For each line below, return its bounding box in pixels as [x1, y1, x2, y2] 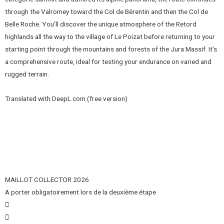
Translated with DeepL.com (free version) [5, 94, 127, 102]
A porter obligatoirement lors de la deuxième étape [5, 188, 156, 196]
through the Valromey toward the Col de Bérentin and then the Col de [5, 7, 208, 15]
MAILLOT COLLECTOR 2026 [5, 175, 89, 184]
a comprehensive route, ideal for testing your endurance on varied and [5, 57, 211, 65]
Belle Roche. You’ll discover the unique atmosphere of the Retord [5, 19, 196, 28]
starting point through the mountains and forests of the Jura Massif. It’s [5, 44, 217, 53]
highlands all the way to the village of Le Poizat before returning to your [5, 32, 215, 40]
